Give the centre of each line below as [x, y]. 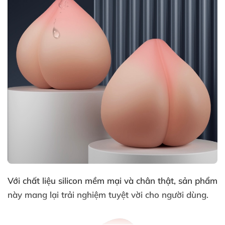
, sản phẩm [196, 180]
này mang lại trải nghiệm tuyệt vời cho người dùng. [108, 194]
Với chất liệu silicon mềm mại [66, 180]
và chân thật [149, 180]
